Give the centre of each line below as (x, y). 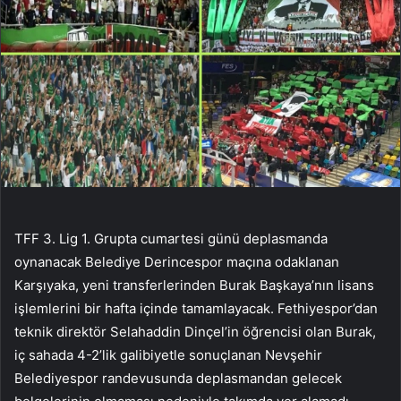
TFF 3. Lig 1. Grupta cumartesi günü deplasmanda (171, 238)
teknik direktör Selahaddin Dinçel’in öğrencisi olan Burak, (195, 331)
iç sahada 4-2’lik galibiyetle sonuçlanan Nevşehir (168, 354)
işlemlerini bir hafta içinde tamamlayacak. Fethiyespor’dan (196, 308)
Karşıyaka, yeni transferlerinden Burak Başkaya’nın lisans (194, 285)
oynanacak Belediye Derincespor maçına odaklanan (177, 261)
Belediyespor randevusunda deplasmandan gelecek (178, 378)
